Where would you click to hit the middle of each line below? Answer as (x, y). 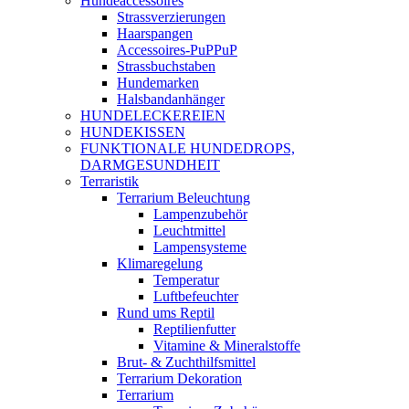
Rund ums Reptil (166, 313)
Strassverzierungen (171, 17)
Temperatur (186, 280)
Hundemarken (158, 83)
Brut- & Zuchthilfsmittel (186, 362)
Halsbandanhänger (171, 99)
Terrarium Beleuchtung (184, 198)
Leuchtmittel (189, 231)
